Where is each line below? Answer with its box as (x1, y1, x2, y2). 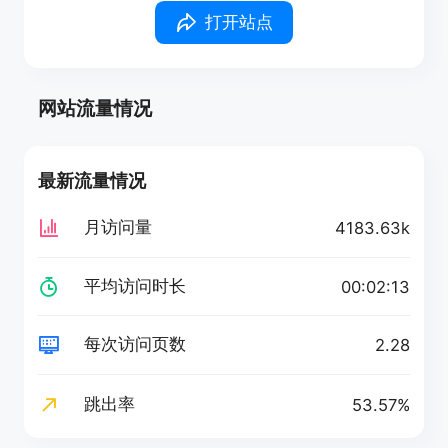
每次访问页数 (83, 334, 186, 355)
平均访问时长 (83, 275, 186, 296)
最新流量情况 (38, 170, 147, 192)
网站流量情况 (38, 95, 153, 120)
